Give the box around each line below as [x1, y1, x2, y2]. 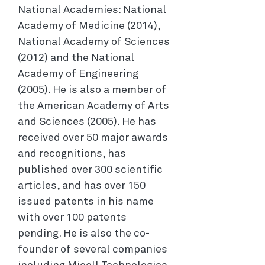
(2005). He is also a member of [18, 85, 166, 96]
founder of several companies [18, 244, 167, 256]
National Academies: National [18, 5, 166, 16]
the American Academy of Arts [18, 101, 169, 112]
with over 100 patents [18, 212, 127, 224]
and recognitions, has [18, 148, 126, 160]
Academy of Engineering [18, 69, 138, 80]
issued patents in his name [18, 196, 154, 208]
